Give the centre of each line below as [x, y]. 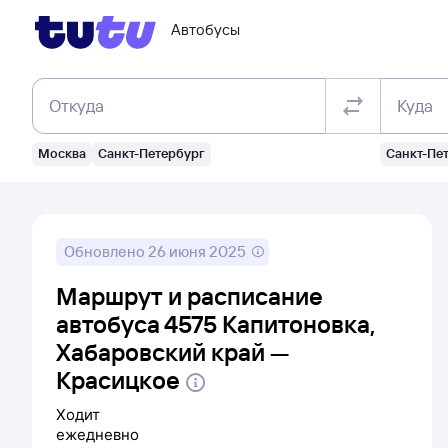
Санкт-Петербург [151, 153]
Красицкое [118, 380]
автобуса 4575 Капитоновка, [215, 324]
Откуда [76, 105]
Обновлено [106, 251]
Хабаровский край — [172, 352]
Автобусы [205, 29]
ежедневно [97, 434]
